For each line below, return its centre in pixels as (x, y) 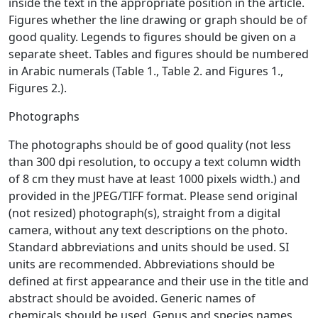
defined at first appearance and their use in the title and (159, 281)
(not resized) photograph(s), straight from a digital (144, 213)
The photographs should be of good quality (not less (150, 145)
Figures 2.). (38, 88)
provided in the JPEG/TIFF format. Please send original (153, 196)
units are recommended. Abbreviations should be (142, 264)
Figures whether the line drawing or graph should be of (158, 20)
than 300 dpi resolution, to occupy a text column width (155, 162)
